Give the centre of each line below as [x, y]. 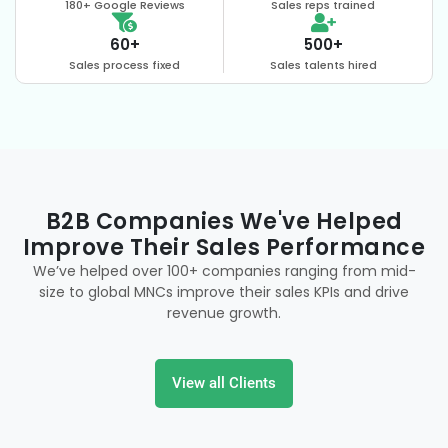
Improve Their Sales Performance [224, 247]
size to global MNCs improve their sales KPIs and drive [224, 292]
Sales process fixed [124, 65]
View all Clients [224, 383]
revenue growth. [224, 313]
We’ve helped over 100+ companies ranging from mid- [224, 271]
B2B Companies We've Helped [224, 221]
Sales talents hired [323, 65]
